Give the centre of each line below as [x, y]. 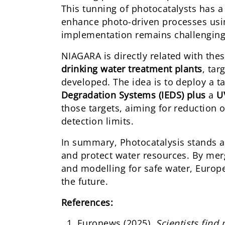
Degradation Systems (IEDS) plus [135, 95]
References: [87, 203]
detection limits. [98, 121]
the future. [85, 182]
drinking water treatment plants [132, 69]
